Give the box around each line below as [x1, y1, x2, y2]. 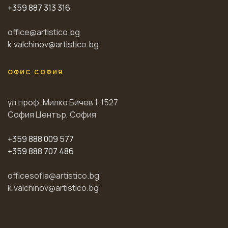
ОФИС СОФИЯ [8, 67, 64, 76]
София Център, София [8, 108, 96, 120]
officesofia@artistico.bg [8, 169, 99, 181]
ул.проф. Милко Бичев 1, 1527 [8, 96, 118, 108]
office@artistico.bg [8, 26, 80, 38]
